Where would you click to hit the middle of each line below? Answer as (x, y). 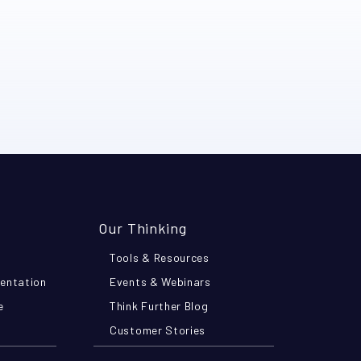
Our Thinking (143, 228)
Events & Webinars (160, 282)
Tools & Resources (160, 257)
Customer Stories (158, 330)
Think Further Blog (159, 306)
